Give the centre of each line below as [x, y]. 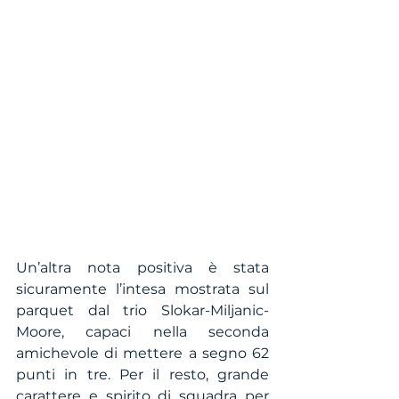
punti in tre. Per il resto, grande [142, 375]
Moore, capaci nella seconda [142, 332]
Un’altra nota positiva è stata [142, 268]
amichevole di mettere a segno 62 [142, 354]
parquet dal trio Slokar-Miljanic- [142, 311]
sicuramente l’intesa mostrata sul [142, 289]
